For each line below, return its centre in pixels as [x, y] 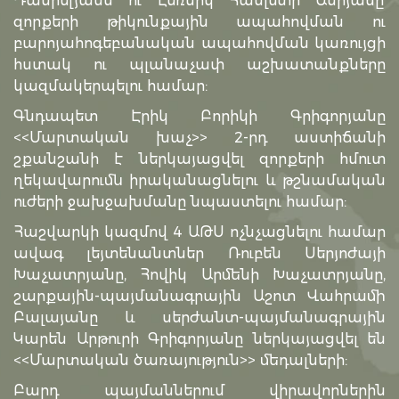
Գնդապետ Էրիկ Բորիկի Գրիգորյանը [199, 117]
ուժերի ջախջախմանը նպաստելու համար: [180, 202]
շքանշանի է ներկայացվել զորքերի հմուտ [199, 159]
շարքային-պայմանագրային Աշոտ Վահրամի [199, 297]
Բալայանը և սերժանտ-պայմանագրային [199, 318]
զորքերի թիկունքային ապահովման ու [199, 22]
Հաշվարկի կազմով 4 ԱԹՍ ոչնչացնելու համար [199, 232]
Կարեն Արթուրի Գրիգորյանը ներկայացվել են [199, 339]
